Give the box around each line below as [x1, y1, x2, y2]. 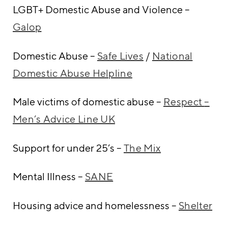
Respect [163, 96, 205, 108]
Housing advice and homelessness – [13, 199, 179, 211]
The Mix [124, 141, 161, 154]
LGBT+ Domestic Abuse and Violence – [13, 4, 190, 16]
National [152, 49, 193, 62]
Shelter [179, 199, 213, 211]
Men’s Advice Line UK [13, 113, 116, 125]
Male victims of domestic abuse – [13, 96, 163, 108]
